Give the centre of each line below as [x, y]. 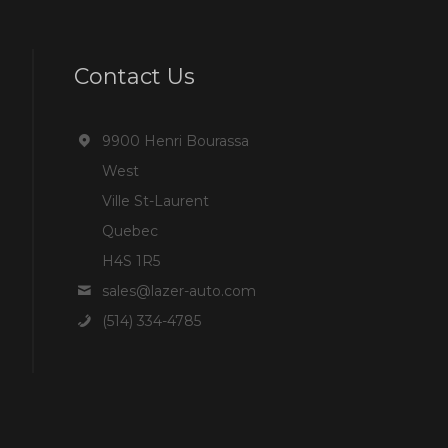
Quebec [129, 230]
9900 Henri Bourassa [175, 140]
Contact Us [134, 76]
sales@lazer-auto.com [178, 290]
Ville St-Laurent [155, 200]
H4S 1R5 [130, 260]
